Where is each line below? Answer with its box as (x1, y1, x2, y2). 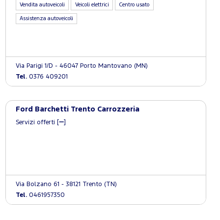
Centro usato (119, 2, 150, 7)
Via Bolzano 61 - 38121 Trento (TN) (15, 182, 117, 187)
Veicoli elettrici (75, 2, 109, 7)
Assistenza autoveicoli (20, 16, 73, 21)
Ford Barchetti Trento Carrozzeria (15, 106, 139, 112)
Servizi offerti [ (15, 119, 59, 125)
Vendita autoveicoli (20, 2, 65, 7)
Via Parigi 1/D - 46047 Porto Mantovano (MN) (15, 63, 148, 69)
